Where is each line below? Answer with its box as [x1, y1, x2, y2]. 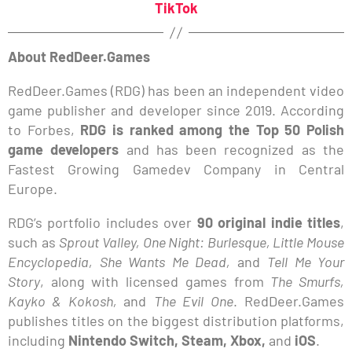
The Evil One [153, 292, 233, 310]
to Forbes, [8, 121, 81, 139]
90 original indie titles [192, 214, 341, 232]
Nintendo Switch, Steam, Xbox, [68, 332, 269, 350]
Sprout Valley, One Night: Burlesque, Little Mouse [59, 233, 344, 251]
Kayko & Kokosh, [8, 292, 124, 310]
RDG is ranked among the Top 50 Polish [80, 121, 345, 139]
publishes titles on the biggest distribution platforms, [8, 312, 344, 330]
